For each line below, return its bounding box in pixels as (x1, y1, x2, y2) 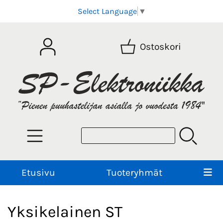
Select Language (77, 6, 137, 16)
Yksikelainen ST (7, 203, 122, 222)
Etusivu (21, 166, 55, 178)
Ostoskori (140, 41, 182, 53)
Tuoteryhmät (107, 166, 162, 178)
